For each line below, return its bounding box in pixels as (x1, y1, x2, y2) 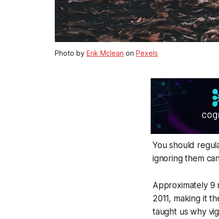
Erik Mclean (87, 49, 124, 58)
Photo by (55, 49, 87, 58)
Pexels (136, 49, 158, 58)
